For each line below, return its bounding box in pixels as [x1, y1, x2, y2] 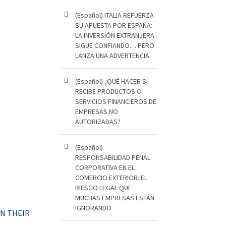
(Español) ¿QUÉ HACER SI [75, 77, 148, 86]
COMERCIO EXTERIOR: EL [75, 173, 147, 182]
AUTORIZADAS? [75, 117, 121, 126]
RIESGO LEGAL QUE [75, 183, 132, 192]
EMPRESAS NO [75, 107, 118, 116]
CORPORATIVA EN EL [75, 163, 135, 172]
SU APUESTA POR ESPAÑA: [75, 21, 152, 30]
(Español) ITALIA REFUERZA [75, 11, 154, 20]
